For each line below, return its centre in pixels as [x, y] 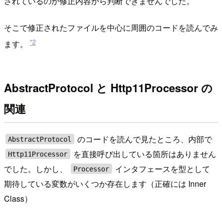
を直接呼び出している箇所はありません [144, 154]
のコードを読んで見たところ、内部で [144, 139]
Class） [18, 198]
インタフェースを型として [162, 168]
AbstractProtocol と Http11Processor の [108, 88]
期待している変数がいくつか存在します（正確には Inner [105, 183]
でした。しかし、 [37, 168]
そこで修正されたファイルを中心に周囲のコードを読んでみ [111, 28]
